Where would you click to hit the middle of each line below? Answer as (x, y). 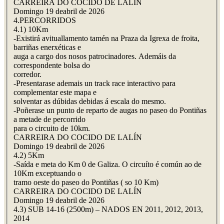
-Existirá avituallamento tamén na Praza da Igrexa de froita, (106, 38)
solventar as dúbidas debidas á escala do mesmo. (90, 101)
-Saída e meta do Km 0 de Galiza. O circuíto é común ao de (107, 164)
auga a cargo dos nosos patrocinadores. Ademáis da (95, 56)
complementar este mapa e (55, 92)
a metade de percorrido (49, 119)
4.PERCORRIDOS (45, 20)
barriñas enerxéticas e (47, 47)
